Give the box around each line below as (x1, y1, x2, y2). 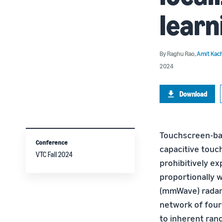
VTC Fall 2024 (36, 150, 72, 159)
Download (179, 90, 207, 98)
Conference (36, 138, 68, 146)
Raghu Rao (167, 50, 195, 57)
